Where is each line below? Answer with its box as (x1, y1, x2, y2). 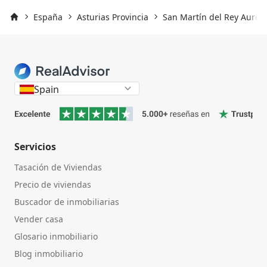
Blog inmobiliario (14, 248, 83, 260)
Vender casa (14, 213, 63, 225)
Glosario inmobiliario (14, 231, 98, 243)
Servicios (14, 140, 56, 154)
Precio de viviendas (14, 179, 91, 191)
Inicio (9, 21, 31, 33)
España (33, 11, 63, 23)
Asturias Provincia (77, 11, 148, 23)
